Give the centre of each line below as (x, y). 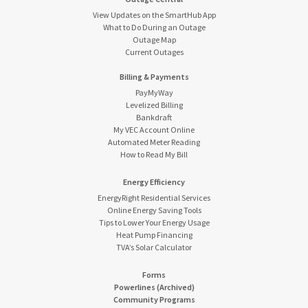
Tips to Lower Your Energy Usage (154, 223)
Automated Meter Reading (154, 142)
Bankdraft (154, 118)
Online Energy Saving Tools (154, 210)
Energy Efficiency (154, 182)
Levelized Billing (154, 105)
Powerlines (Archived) (154, 287)
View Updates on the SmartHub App (154, 15)
